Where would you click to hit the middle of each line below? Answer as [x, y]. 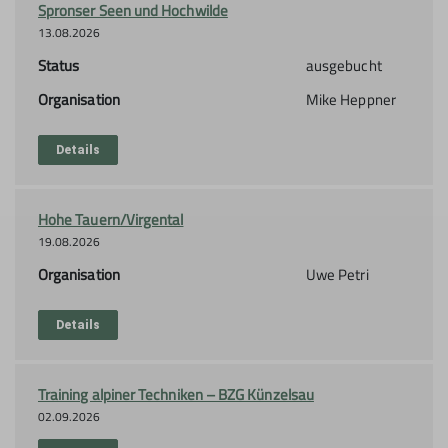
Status [59, 66]
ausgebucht [343, 66]
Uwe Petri [337, 275]
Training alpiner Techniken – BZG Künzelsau [176, 395]
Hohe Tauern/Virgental [111, 220]
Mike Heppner [350, 100]
